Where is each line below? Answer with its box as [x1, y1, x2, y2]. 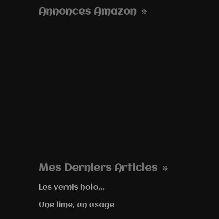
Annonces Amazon [39, 6, 136, 17]
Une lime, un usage [39, 201, 114, 209]
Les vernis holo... [39, 183, 104, 192]
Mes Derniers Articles [39, 163, 157, 174]
